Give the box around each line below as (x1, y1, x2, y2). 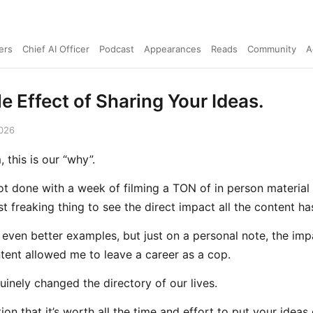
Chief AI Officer (22, 43, 89, 54)
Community (247, 43, 296, 54)
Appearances (144, 43, 201, 54)
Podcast (99, 43, 134, 54)
